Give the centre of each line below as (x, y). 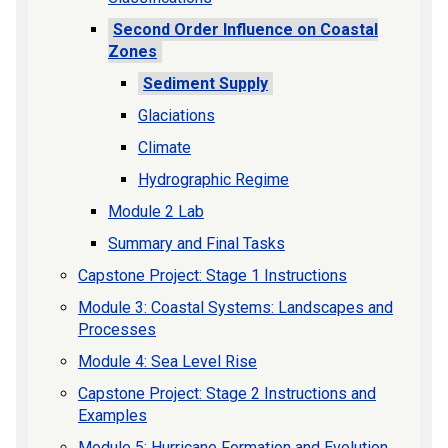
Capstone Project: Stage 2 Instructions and (227, 393)
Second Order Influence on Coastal (245, 29)
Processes (117, 329)
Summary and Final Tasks (196, 243)
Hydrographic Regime (213, 179)
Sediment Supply (205, 83)
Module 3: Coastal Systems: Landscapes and (235, 307)
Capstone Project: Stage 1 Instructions (212, 275)
